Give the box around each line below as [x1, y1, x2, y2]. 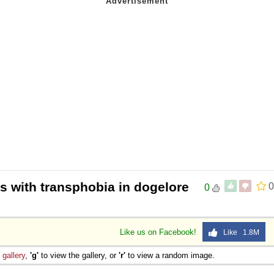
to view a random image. [125, 250, 215, 260]
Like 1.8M [218, 228, 259, 237]
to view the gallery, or [39, 250, 119, 260]
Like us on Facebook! [120, 227, 199, 237]
